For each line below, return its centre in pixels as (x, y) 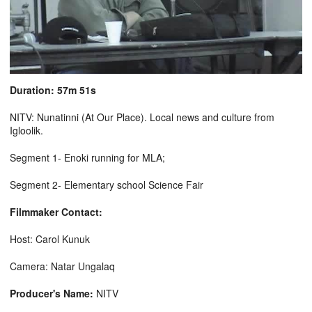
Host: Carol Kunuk (50, 239)
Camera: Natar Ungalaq (62, 266)
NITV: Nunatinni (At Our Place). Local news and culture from (142, 117)
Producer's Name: (52, 294)
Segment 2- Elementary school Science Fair (107, 185)
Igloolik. (26, 131)
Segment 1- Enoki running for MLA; (87, 158)
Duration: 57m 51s (53, 90)
